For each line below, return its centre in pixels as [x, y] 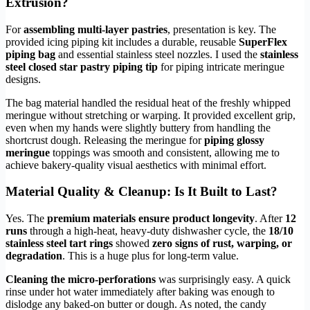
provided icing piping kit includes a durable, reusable [122, 42]
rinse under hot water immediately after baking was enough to [140, 292]
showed [133, 244]
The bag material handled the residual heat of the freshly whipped [148, 102]
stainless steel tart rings [59, 244]
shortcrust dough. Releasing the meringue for [105, 140]
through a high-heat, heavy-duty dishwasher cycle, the [148, 231]
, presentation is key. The [222, 29]
